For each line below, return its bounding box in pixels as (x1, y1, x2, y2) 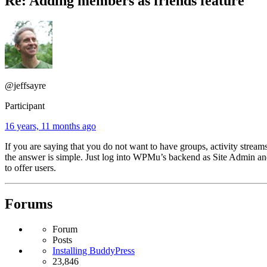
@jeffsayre (5, 80, 46, 91)
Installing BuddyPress (52, 245, 135, 256)
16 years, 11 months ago (5, 120, 96, 131)
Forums (5, 195, 52, 212)
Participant (5, 100, 45, 111)
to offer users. (5, 162, 56, 173)
